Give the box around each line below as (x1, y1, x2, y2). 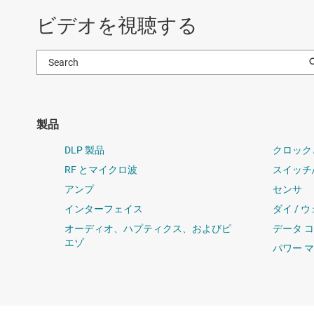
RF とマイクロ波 (64, 163, 137, 175)
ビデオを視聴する (36, 13, 198, 37)
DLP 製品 (64, 144, 104, 156)
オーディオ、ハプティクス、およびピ (64, 222, 231, 234)
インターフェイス (64, 203, 143, 214)
